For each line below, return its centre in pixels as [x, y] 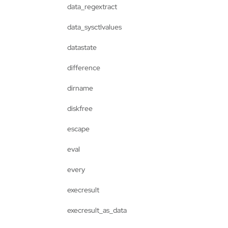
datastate [82, 47]
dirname [80, 88]
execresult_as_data [97, 210]
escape [78, 129]
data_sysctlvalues [94, 27]
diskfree [80, 108]
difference [84, 68]
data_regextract [92, 7]
